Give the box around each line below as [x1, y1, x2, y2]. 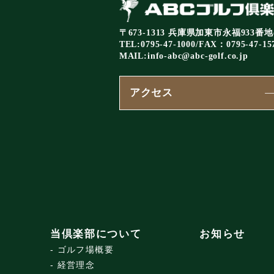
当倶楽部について [50, 228, 142, 240]
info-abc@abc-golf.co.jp [147, 51, 248, 61]
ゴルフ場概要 [57, 245, 114, 255]
